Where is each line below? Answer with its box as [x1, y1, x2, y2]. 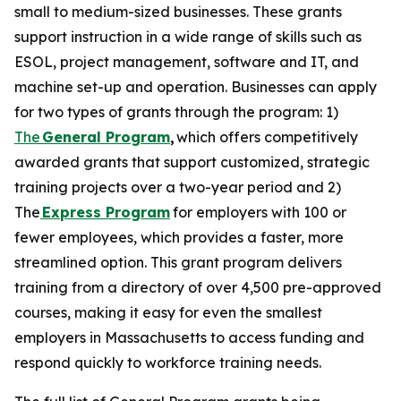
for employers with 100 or [173, 203, 346, 221]
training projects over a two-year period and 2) [14, 178, 341, 196]
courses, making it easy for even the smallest [14, 303, 322, 321]
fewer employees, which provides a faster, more [14, 228, 344, 246]
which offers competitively [175, 128, 358, 146]
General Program [42, 128, 170, 146]
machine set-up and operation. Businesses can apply [14, 78, 377, 96]
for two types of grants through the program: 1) [14, 103, 338, 121]
